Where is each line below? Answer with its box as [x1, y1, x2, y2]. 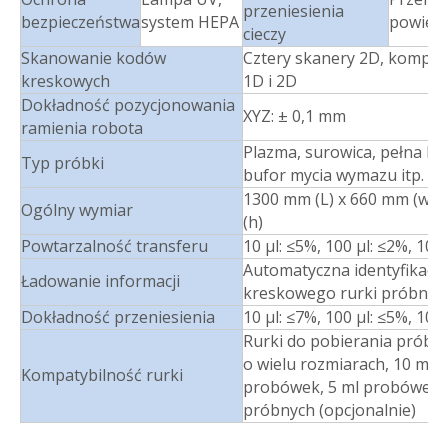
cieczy [243, 22, 286, 45]
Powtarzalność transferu [21, 234, 208, 257]
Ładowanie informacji [21, 269, 180, 292]
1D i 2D [243, 69, 297, 92]
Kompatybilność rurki [21, 363, 183, 386]
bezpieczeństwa [21, 10, 140, 33]
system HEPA [141, 10, 239, 33]
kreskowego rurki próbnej [243, 281, 441, 304]
